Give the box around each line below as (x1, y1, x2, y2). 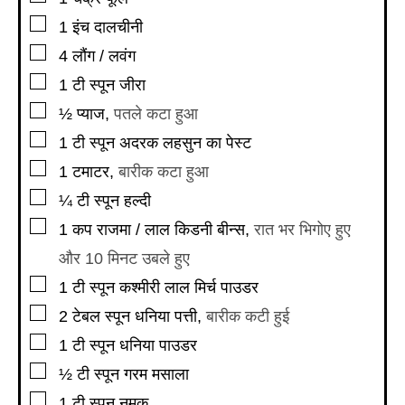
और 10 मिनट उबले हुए (59, 250, 190, 268)
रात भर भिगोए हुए (254, 221, 351, 240)
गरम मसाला (124, 365, 189, 384)
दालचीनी (94, 18, 143, 37)
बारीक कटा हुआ (118, 163, 209, 182)
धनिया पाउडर (119, 336, 197, 355)
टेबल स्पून (72, 307, 130, 326)
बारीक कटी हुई (206, 307, 289, 326)
